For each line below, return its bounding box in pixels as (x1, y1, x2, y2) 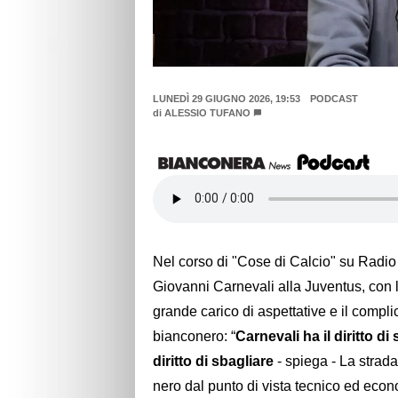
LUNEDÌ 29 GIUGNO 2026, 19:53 (153, 93, 300, 105)
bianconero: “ (153, 329, 235, 345)
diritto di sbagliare (153, 354, 274, 370)
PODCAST (309, 93, 358, 105)
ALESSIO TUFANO (164, 107, 251, 119)
